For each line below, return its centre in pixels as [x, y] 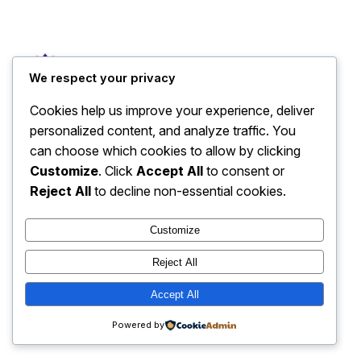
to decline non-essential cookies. [189, 191]
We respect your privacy [102, 78]
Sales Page [103, 64]
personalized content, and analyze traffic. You [163, 130]
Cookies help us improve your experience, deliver [172, 110]
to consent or [244, 170]
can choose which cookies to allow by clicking [165, 150]
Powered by [139, 325]
